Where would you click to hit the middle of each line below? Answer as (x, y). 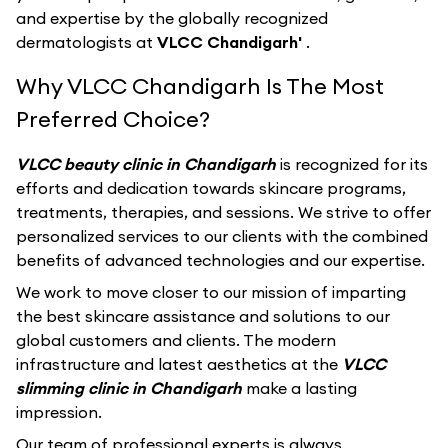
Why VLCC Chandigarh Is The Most (200, 86)
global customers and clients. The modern (176, 340)
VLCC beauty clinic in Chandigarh (148, 164)
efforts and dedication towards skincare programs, (211, 188)
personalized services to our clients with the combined (222, 236)
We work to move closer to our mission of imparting (211, 292)
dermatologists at (86, 42)
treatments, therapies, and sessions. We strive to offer (223, 212)
